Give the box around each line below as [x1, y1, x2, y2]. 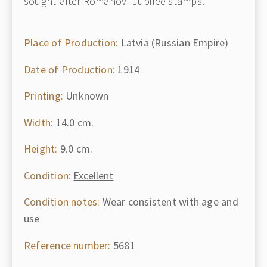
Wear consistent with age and [100, 195, 238, 209]
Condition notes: [24, 195, 100, 209]
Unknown [63, 89, 109, 103]
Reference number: [24, 238, 111, 252]
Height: [24, 142, 58, 156]
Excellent [73, 168, 114, 182]
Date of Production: [24, 62, 116, 76]
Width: [24, 115, 54, 129]
